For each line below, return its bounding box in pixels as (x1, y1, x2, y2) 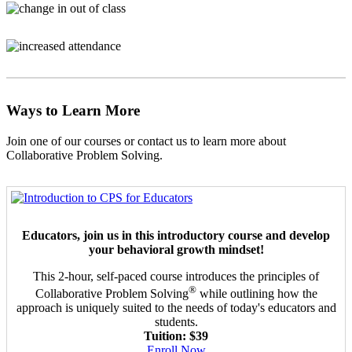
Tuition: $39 (144, 329, 208, 343)
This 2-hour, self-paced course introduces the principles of (33, 269, 319, 283)
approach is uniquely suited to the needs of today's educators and (16, 301, 336, 315)
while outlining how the (196, 287, 317, 301)
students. (154, 315, 198, 329)
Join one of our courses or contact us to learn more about (6, 134, 286, 148)
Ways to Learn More (6, 102, 140, 119)
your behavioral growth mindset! (88, 242, 264, 256)
